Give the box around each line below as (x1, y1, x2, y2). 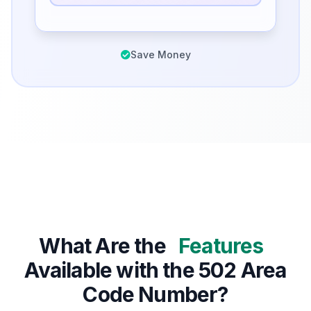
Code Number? (83, 282, 228, 308)
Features (178, 233, 264, 259)
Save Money (130, 49, 191, 61)
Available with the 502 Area (24, 258, 287, 283)
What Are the (39, 233, 170, 259)
